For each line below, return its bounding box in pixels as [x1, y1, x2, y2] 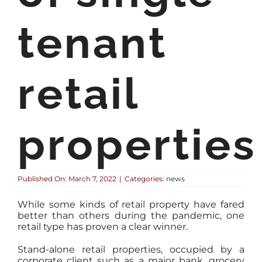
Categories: [124, 174, 166, 183]
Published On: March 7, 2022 [17, 174, 116, 183]
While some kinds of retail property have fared [17, 199, 245, 210]
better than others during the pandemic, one [17, 210, 245, 221]
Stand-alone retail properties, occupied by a [17, 244, 245, 255]
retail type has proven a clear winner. [17, 221, 188, 232]
